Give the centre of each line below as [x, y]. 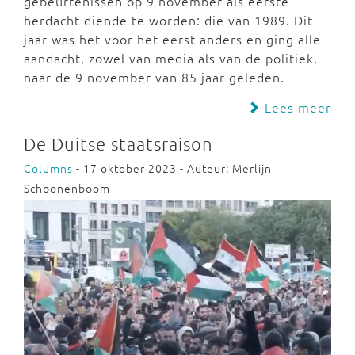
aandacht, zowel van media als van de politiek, [171, 58]
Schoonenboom [67, 188]
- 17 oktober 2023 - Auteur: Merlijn [172, 168]
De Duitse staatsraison [118, 144]
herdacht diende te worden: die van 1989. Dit [168, 20]
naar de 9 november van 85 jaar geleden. [154, 77]
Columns [48, 168]
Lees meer [296, 107]
